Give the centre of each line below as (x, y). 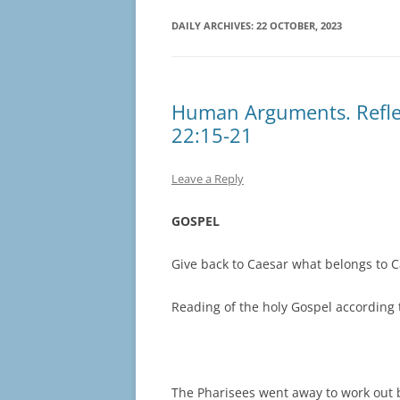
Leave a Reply (208, 179)
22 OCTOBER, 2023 (299, 26)
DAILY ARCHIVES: (214, 26)
